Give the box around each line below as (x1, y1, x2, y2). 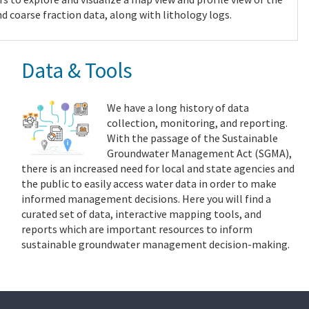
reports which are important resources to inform (21, 221, 252, 236)
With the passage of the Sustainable (106, 130, 278, 145)
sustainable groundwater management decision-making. (21, 237, 290, 251)
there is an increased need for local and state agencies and (21, 161, 295, 175)
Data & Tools (21, 56, 132, 83)
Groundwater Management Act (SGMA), (106, 146, 292, 160)
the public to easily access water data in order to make (21, 176, 277, 190)
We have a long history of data (106, 100, 249, 114)
